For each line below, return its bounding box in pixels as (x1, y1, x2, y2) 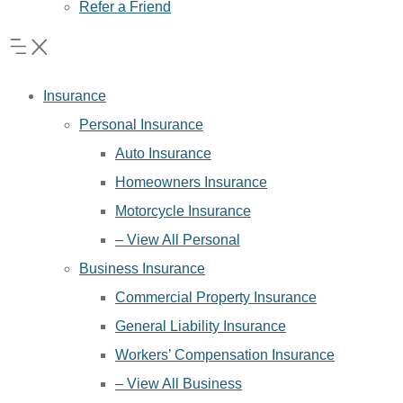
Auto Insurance (115, 146, 211, 161)
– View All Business (115, 376, 242, 391)
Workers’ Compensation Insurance (115, 347, 335, 363)
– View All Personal (115, 232, 240, 247)
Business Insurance (79, 261, 205, 276)
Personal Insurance (79, 117, 203, 132)
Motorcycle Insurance (115, 203, 251, 219)
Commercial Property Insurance (115, 290, 317, 305)
